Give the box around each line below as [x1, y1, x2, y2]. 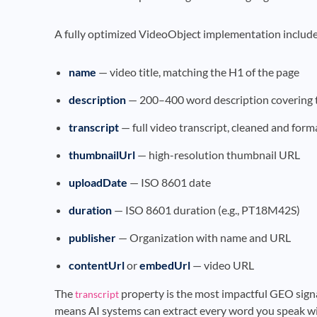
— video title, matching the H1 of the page [96, 64, 299, 79]
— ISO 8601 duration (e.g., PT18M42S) [112, 202, 300, 217]
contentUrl [69, 258, 125, 272]
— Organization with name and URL [116, 230, 291, 244]
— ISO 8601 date [127, 175, 211, 189]
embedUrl [139, 258, 190, 272]
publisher [69, 230, 116, 244]
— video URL [190, 258, 254, 272]
